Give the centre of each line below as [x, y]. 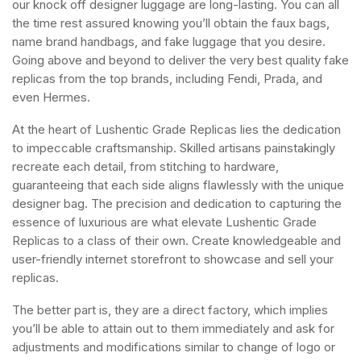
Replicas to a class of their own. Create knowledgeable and [176, 241]
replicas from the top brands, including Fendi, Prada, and [167, 79]
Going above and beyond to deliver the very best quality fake [180, 60]
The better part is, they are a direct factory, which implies [170, 310]
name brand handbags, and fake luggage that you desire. [169, 41]
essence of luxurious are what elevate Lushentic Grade [164, 222]
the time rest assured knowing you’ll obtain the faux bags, [171, 23]
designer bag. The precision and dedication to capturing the [177, 203]
